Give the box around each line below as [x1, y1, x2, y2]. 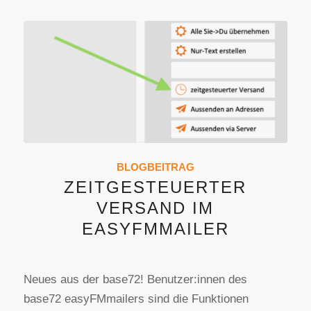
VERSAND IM [96, 199, 215, 218]
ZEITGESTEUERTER [64, 178, 247, 197]
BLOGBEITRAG [116, 161, 194, 174]
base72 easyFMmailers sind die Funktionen [23, 292, 249, 306]
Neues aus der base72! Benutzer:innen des [23, 273, 247, 287]
